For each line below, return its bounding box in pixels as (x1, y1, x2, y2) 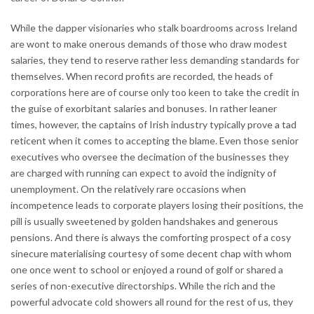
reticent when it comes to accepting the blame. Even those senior (11, 134, 299, 146)
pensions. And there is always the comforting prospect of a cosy (11, 231, 291, 243)
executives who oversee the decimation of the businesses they (11, 150, 289, 163)
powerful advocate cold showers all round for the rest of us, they (11, 295, 293, 308)
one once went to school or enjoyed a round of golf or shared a (11, 263, 283, 275)
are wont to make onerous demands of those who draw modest (11, 37, 287, 50)
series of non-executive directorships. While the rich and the (11, 279, 275, 292)
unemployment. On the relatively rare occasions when (11, 182, 246, 195)
